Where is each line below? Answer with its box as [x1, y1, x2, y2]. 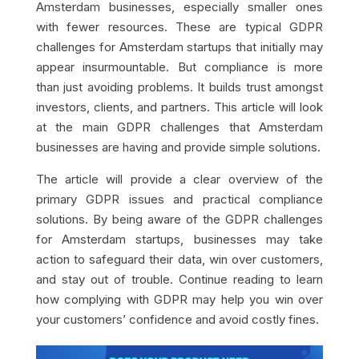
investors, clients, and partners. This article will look [35, 99, 324, 115]
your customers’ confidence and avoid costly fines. [35, 312, 319, 328]
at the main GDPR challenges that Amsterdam [35, 119, 324, 135]
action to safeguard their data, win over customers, [35, 252, 324, 268]
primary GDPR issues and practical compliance [35, 192, 324, 208]
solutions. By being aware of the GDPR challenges [35, 212, 324, 228]
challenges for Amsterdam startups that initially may [35, 39, 324, 55]
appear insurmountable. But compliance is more [35, 59, 324, 75]
